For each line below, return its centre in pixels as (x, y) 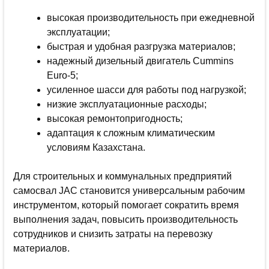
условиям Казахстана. (96, 147)
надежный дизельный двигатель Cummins (140, 61)
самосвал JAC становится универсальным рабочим (129, 190)
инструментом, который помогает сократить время (126, 205)
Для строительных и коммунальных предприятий (122, 176)
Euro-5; (62, 75)
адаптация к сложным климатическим (131, 133)
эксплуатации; (78, 32)
